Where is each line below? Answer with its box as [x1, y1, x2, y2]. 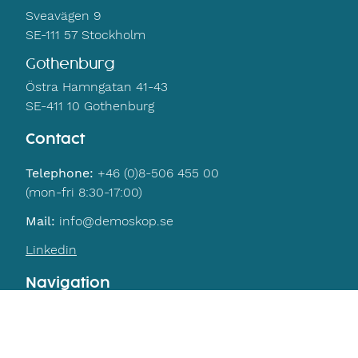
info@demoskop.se [55, 213, 173, 229]
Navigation [26, 276, 110, 290]
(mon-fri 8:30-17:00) [26, 184, 142, 200]
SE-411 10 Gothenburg [26, 97, 154, 113]
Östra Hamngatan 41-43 [26, 78, 168, 94]
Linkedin [26, 241, 77, 257]
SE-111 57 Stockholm [26, 27, 145, 43]
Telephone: [26, 165, 93, 181]
